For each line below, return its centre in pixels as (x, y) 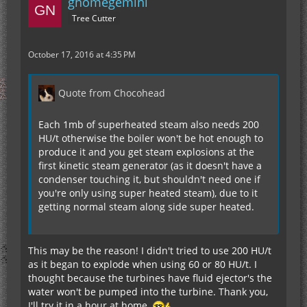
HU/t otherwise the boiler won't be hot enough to (151, 138)
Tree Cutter (94, 19)
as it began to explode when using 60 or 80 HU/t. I (143, 265)
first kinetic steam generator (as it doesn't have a (150, 166)
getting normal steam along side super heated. (146, 207)
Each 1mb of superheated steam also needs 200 (149, 125)
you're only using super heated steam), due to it (148, 193)
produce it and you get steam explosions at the (146, 152)
